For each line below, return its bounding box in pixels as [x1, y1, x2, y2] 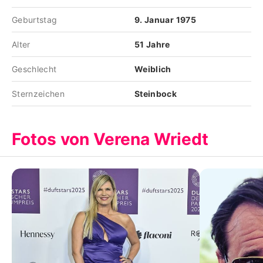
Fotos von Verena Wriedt [12, 129, 208, 149]
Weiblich [134, 64, 171, 74]
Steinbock [134, 89, 177, 99]
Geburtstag [12, 15, 58, 25]
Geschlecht [12, 64, 57, 74]
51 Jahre [134, 39, 170, 49]
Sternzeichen [12, 89, 65, 99]
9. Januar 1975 [134, 15, 196, 25]
